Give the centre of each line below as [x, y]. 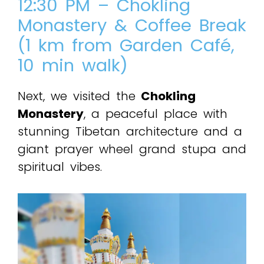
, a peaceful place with [156, 114]
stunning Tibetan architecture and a [130, 132]
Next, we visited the [77, 96]
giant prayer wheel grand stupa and [132, 149]
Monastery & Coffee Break [132, 26]
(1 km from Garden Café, [126, 46]
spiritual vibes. [60, 167]
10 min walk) [73, 66]
